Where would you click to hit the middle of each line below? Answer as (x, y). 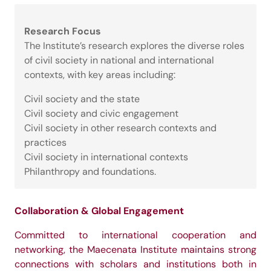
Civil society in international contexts (106, 157)
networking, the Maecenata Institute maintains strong (135, 250)
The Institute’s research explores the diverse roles (134, 46)
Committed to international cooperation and (135, 235)
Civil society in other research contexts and (120, 128)
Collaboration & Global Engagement (99, 211)
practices (45, 142)
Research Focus (63, 31)
